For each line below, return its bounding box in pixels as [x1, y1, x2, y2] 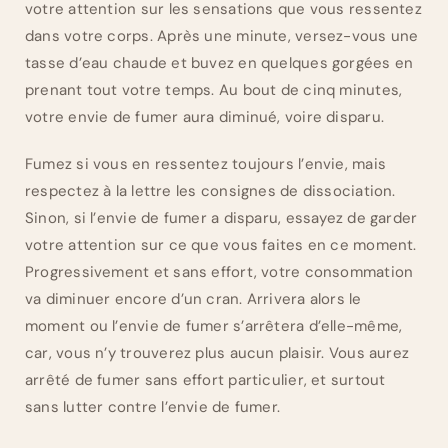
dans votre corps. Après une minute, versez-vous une [25, 26, 419, 47]
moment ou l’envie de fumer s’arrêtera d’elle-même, [25, 316, 403, 337]
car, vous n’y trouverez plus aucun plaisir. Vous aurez [25, 343, 410, 364]
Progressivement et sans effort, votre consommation [25, 262, 414, 283]
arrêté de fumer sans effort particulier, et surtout [25, 370, 386, 391]
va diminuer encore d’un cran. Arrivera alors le [25, 289, 362, 310]
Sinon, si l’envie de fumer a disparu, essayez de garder [25, 208, 418, 229]
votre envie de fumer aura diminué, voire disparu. [25, 107, 385, 128]
